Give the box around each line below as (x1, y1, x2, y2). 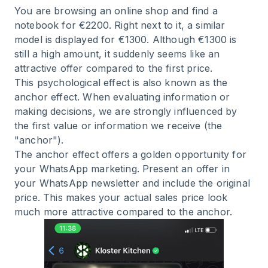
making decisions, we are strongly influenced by (14, 105, 237, 117)
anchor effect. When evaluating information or (14, 90, 230, 103)
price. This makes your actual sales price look (14, 191, 228, 203)
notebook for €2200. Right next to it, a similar (14, 19, 226, 31)
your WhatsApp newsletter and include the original (14, 176, 250, 189)
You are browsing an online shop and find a (14, 4, 218, 17)
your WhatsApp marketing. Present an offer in (14, 162, 230, 175)
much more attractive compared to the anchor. (14, 205, 233, 218)
